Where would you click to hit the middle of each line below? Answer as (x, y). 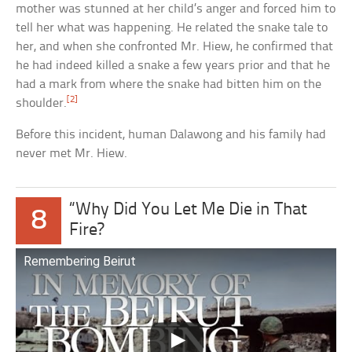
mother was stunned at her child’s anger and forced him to (176, 9)
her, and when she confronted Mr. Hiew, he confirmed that (175, 46)
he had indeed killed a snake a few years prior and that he (173, 65)
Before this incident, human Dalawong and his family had (171, 134)
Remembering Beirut (80, 261)
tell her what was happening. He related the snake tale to (172, 27)
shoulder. (42, 103)
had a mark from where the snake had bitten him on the (169, 84)
